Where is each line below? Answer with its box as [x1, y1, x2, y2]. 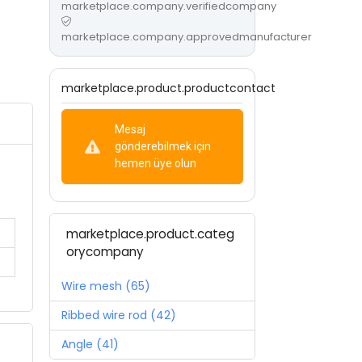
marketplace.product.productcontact [61, 80, 276, 97]
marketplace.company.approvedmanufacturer [61, 29, 312, 45]
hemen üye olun [114, 157, 196, 170]
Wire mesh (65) [61, 278, 150, 295]
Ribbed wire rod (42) [61, 307, 176, 324]
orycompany [66, 243, 145, 261]
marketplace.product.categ [66, 225, 235, 243]
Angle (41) [61, 336, 119, 353]
